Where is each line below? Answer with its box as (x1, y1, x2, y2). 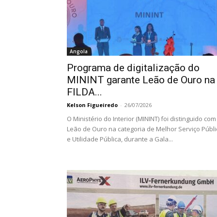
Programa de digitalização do (67, 62, 200, 74)
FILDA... (67, 86, 102, 98)
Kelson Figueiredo (67, 101, 118, 108)
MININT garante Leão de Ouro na (67, 74, 215, 86)
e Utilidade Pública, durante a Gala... (67, 135, 173, 143)
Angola (70, 48, 88, 55)
